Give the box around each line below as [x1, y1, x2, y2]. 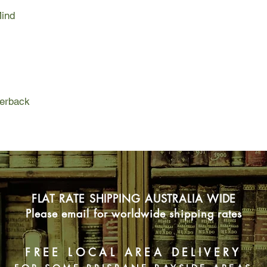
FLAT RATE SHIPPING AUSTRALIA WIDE [31, 191, 237, 206]
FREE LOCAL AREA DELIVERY [25, 245, 242, 260]
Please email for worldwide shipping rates [26, 206, 242, 221]
